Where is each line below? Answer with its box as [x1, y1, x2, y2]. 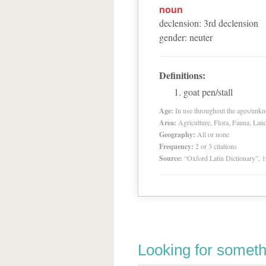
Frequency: [159, 141, 194, 151]
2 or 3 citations [195, 141, 237, 151]
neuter [189, 31, 213, 43]
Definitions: [159, 68, 205, 82]
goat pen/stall [183, 85, 233, 98]
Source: [159, 153, 182, 163]
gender [159, 31, 185, 43]
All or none [197, 129, 229, 139]
